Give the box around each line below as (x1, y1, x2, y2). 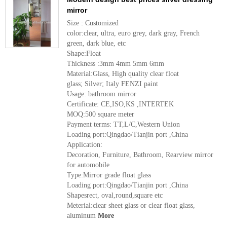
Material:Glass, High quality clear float (67, 70, 179, 78)
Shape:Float (67, 50, 101, 57)
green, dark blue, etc (67, 40, 126, 47)
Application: (67, 141, 102, 148)
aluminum (67, 212, 98, 219)
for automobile (67, 161, 109, 169)
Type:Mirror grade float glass (67, 171, 151, 179)
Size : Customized (67, 19, 119, 27)
